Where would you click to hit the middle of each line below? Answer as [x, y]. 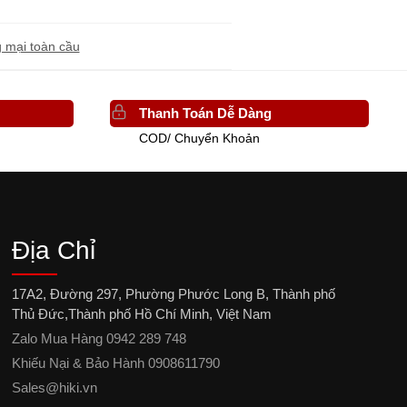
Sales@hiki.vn [54, 387]
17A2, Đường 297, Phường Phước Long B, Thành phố [173, 293]
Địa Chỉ [53, 250]
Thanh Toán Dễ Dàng [206, 114]
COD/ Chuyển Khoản [200, 138]
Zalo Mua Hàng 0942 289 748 [99, 338]
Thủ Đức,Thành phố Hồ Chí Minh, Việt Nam [141, 313]
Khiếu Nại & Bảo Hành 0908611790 [115, 362]
